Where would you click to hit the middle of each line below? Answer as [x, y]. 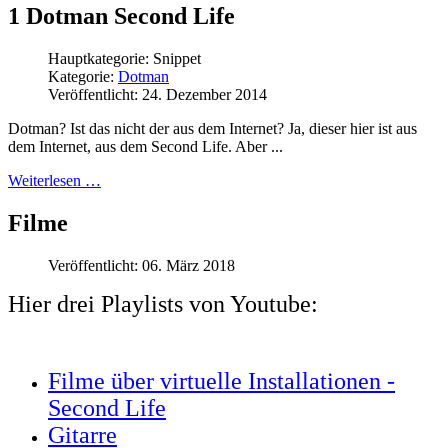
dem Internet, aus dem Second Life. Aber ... [145, 147]
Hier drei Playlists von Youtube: [163, 304]
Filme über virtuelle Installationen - [221, 381]
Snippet [177, 59]
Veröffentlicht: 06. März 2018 [141, 266]
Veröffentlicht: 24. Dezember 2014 [157, 95]
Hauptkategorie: [100, 59]
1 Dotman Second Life [121, 16]
